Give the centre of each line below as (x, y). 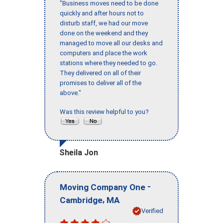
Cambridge (81, 200)
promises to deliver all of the (101, 83)
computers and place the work (104, 53)
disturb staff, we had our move (104, 23)
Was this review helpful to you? (106, 112)
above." (70, 93)
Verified (152, 211)
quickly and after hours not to (102, 13)
